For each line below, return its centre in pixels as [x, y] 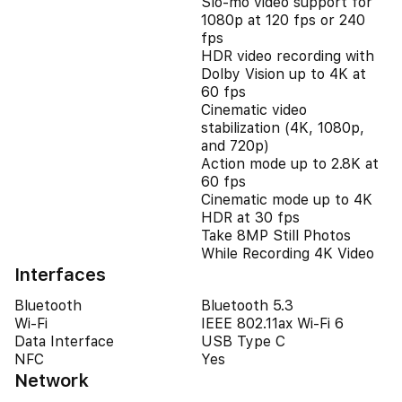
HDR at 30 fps [250, 218]
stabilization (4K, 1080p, [283, 128]
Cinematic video [254, 110]
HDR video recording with [288, 56]
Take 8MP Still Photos [276, 236]
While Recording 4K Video [288, 253]
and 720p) [235, 146]
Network [52, 380]
